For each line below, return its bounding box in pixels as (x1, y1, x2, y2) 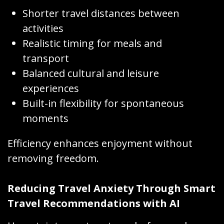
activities (22, 21, 63, 35)
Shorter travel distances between (22, 6, 179, 20)
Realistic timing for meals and (22, 36, 162, 50)
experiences (22, 81, 79, 95)
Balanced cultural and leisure (22, 66, 159, 80)
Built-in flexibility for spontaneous (22, 96, 184, 110)
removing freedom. (7, 151, 99, 165)
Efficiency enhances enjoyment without (7, 136, 192, 150)
